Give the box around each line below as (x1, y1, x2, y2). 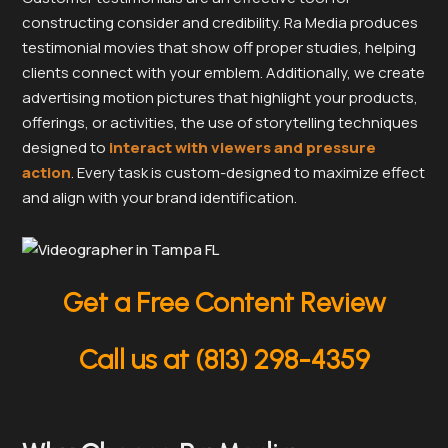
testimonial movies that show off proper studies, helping (22, 37, 416, 59)
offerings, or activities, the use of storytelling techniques (22, 112, 418, 134)
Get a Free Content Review (62, 285, 386, 319)
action (22, 162, 71, 184)
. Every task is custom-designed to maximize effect (71, 162, 425, 184)
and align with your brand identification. (22, 187, 297, 209)
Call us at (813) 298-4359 (78, 342, 370, 376)
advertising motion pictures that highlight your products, (22, 87, 418, 109)
